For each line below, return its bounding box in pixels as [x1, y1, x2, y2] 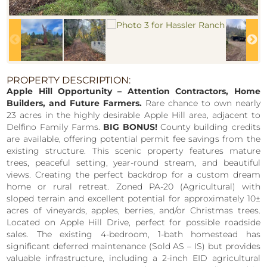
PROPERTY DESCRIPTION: [7, 74, 131, 86]
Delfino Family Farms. [7, 122, 104, 133]
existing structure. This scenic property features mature [7, 145, 260, 157]
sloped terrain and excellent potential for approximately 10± [7, 193, 260, 204]
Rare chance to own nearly [142, 98, 260, 109]
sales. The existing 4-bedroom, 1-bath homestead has [7, 229, 260, 240]
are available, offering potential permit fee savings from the [7, 133, 260, 145]
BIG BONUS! [103, 122, 157, 133]
